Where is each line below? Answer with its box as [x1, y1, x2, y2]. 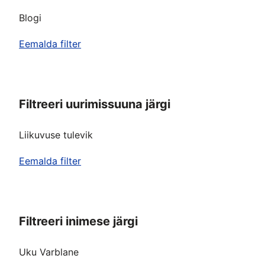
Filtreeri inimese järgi [19, 214, 138, 228]
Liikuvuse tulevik [19, 129, 93, 141]
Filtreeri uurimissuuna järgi [19, 97, 171, 111]
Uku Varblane [19, 246, 79, 258]
